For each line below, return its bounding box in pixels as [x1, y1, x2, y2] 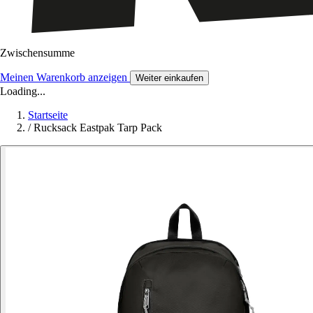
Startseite [28, 109, 68, 122]
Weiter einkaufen [136, 73, 203, 84]
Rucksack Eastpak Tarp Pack [34, 122, 162, 134]
